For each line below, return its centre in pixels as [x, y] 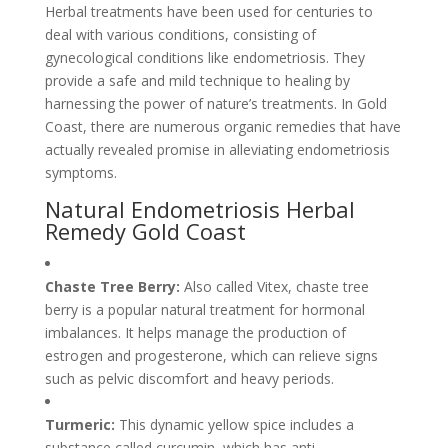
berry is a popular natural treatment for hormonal [204, 309]
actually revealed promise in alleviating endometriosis [217, 149]
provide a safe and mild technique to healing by [197, 80]
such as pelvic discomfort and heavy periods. [189, 378]
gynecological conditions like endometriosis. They [204, 57]
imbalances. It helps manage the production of [195, 332]
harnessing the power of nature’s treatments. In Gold [215, 103]
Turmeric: [81, 424]
